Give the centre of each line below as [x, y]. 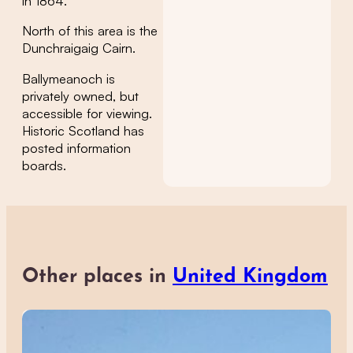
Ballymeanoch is [69, 78]
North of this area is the [90, 31]
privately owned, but [80, 96]
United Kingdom [250, 277]
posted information [76, 148]
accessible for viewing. [87, 113]
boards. [44, 165]
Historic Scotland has [83, 130]
